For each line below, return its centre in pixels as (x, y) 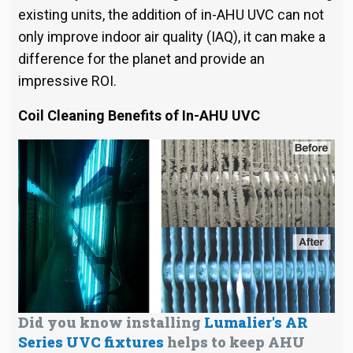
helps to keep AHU (236, 342)
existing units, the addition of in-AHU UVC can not (171, 15)
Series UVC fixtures (91, 342)
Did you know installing (111, 322)
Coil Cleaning (63, 116)
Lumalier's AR (256, 322)
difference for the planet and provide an (141, 59)
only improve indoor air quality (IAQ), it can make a (171, 37)
